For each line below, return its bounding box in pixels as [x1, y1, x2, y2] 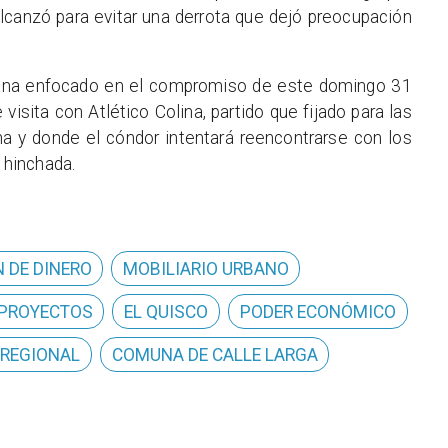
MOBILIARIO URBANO [122, 258, 289, 279]
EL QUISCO [124, 301, 209, 322]
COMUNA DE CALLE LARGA [111, 344, 318, 365]
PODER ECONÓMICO [239, 301, 396, 322]
